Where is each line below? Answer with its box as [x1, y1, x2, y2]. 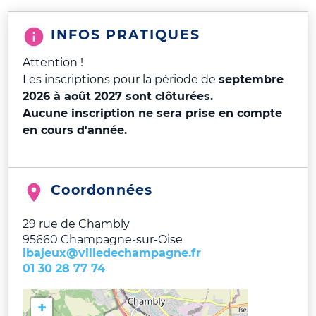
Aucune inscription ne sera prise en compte [23, 107, 283, 121]
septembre [219, 73, 284, 87]
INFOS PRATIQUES [51, 26, 201, 44]
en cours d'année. [23, 123, 131, 138]
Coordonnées [51, 181, 153, 199]
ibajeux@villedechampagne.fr [23, 246, 202, 260]
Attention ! [23, 56, 84, 70]
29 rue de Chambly [23, 217, 130, 231]
